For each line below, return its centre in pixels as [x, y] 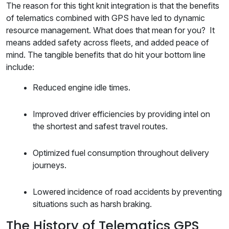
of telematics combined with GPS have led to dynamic [106, 18]
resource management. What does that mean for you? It [110, 30]
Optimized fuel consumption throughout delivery [121, 153]
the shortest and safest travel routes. [100, 127]
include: [20, 67]
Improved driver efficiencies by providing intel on [121, 114]
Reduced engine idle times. [82, 88]
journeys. [50, 165]
